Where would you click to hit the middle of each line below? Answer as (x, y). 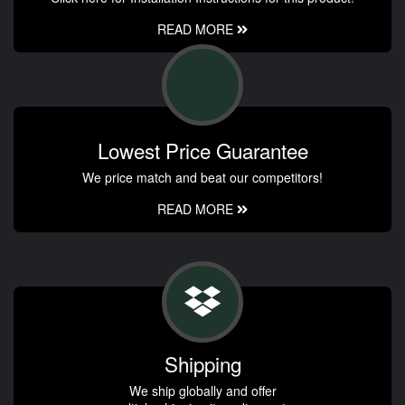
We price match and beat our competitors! (202, 178)
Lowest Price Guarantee (202, 151)
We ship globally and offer (202, 391)
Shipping (202, 364)
